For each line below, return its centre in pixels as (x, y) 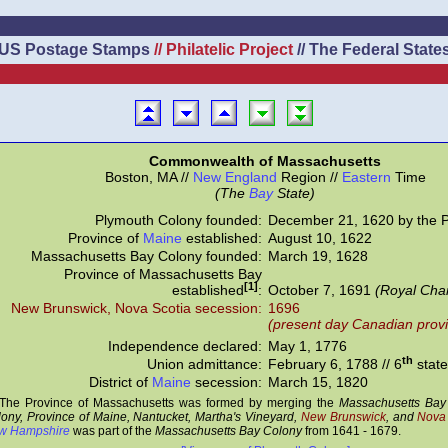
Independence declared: (185, 346)
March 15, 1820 (318, 382)
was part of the (112, 431)
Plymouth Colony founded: (178, 220)
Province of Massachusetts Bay (163, 274)
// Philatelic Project (223, 49)
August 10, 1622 (320, 238)
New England (234, 177)
